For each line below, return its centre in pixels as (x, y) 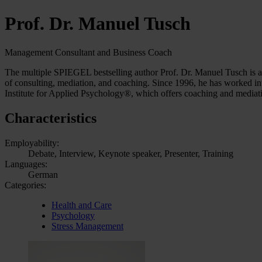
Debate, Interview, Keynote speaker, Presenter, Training (131, 153)
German (43, 174)
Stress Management (87, 226)
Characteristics (51, 118)
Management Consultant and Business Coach (88, 52)
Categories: (25, 185)
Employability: (32, 143)
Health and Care (82, 205)
